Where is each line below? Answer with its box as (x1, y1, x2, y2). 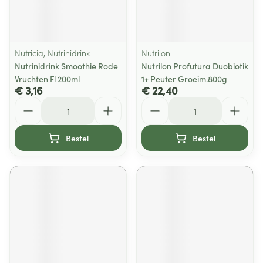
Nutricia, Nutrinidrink (15, 47, 90, 59)
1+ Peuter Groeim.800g (141, 73, 227, 85)
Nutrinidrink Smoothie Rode (15, 60, 118, 72)
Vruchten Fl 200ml (15, 73, 80, 85)
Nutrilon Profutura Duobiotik (141, 60, 248, 72)
